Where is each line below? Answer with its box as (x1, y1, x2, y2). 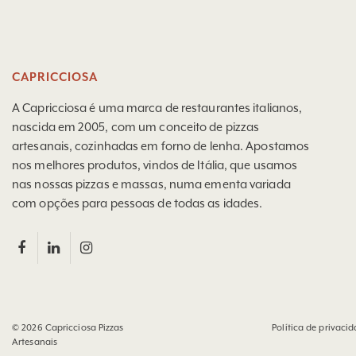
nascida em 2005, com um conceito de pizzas (12, 120, 260, 133)
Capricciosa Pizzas (44, 323, 124, 333)
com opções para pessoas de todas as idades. (12, 196, 263, 210)
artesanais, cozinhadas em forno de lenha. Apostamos (12, 139, 310, 153)
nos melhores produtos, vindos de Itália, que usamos (12, 158, 298, 172)
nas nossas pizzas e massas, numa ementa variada (12, 177, 291, 191)
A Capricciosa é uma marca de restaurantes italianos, (12, 101, 303, 114)
